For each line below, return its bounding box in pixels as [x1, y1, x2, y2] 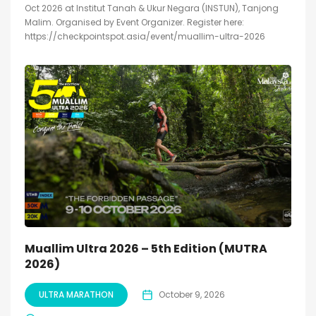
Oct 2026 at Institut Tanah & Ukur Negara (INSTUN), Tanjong [25, 2, 279, 15]
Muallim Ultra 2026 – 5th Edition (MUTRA [25, 241, 267, 257]
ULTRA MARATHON [39, 288, 114, 301]
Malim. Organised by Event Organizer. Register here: [25, 16, 244, 29]
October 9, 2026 [159, 288, 225, 301]
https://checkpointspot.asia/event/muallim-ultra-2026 [25, 30, 265, 43]
